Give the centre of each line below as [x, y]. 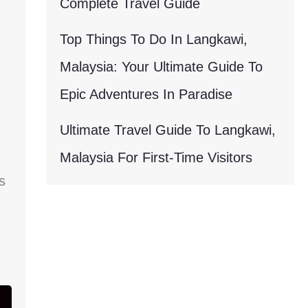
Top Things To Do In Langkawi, [153, 39]
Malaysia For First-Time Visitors [156, 157]
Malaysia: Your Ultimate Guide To [161, 67]
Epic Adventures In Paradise [146, 94]
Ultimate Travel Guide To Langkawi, [167, 130]
